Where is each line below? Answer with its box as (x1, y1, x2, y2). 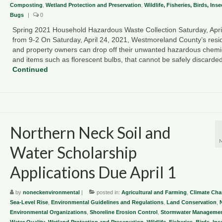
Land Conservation (166, 199, 217, 205)
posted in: (95, 189, 121, 195)
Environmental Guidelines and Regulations (51, 199, 164, 205)
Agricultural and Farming (121, 189, 187, 195)
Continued (12, 65, 48, 73)
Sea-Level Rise (9, 199, 48, 205)
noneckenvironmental (22, 189, 80, 195)
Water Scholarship (9, 142, 137, 162)
